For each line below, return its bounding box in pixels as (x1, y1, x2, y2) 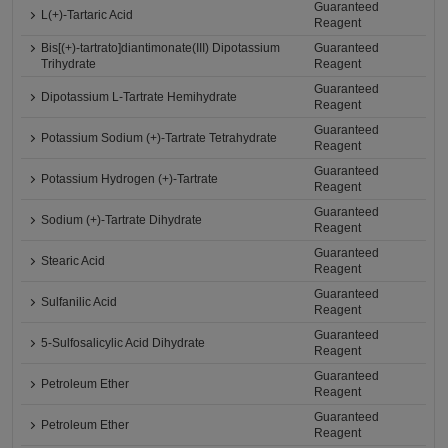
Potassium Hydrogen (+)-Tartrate (41, 172, 219, 187)
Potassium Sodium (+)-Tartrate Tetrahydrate (41, 131, 278, 146)
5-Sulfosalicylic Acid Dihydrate (41, 336, 206, 351)
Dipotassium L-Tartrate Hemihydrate (41, 90, 238, 105)
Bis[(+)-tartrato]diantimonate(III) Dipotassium (41, 41, 281, 56)
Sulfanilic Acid (41, 295, 118, 310)
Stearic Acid (41, 254, 106, 269)
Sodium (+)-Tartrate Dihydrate (41, 213, 203, 228)
